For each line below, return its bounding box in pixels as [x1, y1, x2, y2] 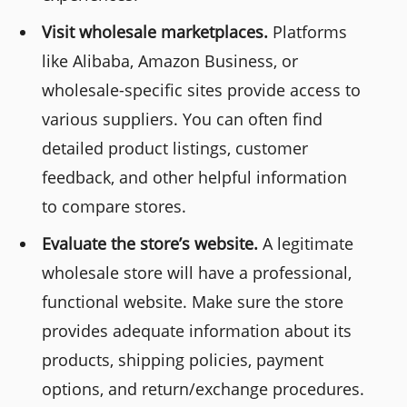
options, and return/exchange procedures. [42, 378, 365, 401]
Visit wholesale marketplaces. [42, 21, 269, 44]
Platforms [268, 21, 348, 44]
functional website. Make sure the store [42, 291, 344, 313]
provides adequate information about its [42, 320, 352, 342]
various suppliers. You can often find [42, 108, 323, 131]
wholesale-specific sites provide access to [42, 79, 362, 102]
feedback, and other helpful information [42, 166, 348, 189]
